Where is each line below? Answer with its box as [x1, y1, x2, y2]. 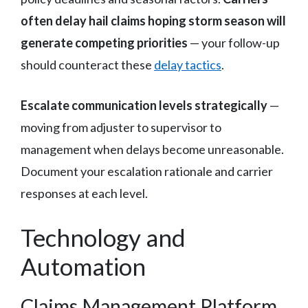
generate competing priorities [21, 34, 188, 50]
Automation [21, 251, 146, 280]
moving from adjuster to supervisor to [21, 119, 221, 135]
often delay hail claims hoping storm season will [21, 12, 286, 28]
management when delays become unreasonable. [21, 141, 284, 157]
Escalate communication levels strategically [21, 97, 267, 113]
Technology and [21, 222, 186, 252]
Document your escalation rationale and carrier [21, 163, 273, 179]
